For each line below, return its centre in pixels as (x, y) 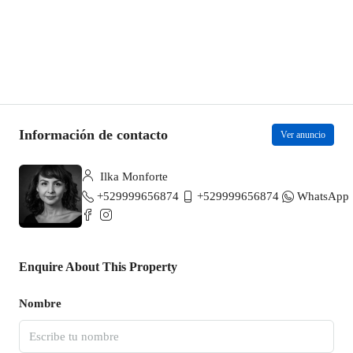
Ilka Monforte (132, 176)
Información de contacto (93, 134)
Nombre (40, 303)
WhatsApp (323, 196)
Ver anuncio (303, 135)
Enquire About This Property (98, 267)
